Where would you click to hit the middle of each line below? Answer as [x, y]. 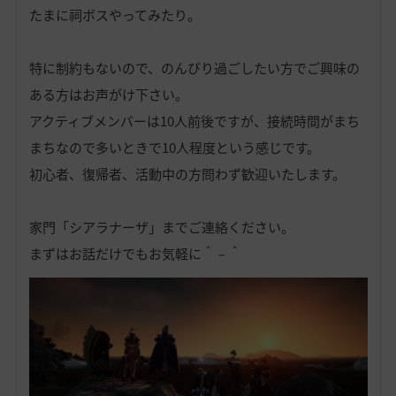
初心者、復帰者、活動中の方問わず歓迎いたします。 [187, 175]
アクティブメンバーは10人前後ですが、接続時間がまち [194, 122]
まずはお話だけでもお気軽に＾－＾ [135, 254]
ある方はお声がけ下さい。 [108, 95]
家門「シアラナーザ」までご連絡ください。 [161, 228]
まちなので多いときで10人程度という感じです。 [174, 148]
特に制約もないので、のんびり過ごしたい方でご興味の [194, 69]
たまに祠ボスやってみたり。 [114, 15]
